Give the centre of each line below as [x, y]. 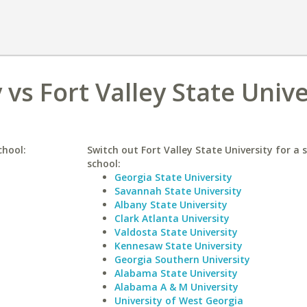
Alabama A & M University [176, 287]
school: [103, 163]
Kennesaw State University [178, 246]
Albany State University [171, 205]
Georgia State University [173, 177]
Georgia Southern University [182, 259]
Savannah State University [178, 191]
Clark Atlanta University [172, 218]
